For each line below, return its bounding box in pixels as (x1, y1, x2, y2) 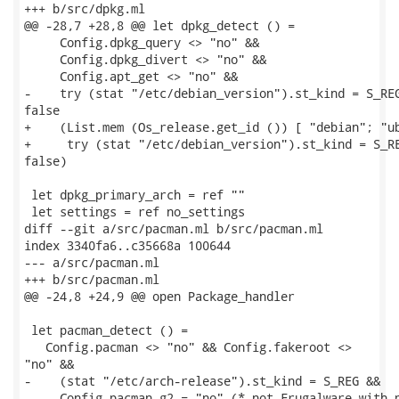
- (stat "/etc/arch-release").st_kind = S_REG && (24, 372, 380, 389)
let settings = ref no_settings (24, 203, 245, 220)
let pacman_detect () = (24, 322, 188, 338)
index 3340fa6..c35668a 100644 (24, 237, 231, 254)
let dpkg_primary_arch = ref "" (24, 186, 245, 203)
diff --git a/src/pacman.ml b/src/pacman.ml (24, 220, 323, 237)
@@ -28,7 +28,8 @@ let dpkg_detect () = (24, 17, 295, 34)
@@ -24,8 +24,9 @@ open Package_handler (24, 288, 295, 305)
